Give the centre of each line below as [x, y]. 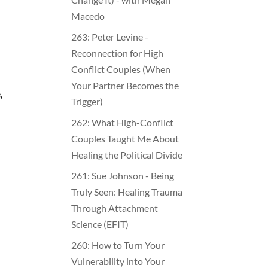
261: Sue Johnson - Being [123, 175]
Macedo [88, 15]
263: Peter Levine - [110, 36]
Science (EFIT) [100, 223]
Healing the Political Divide [127, 154]
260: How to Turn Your [118, 244]
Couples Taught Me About [125, 138]
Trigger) [87, 100]
